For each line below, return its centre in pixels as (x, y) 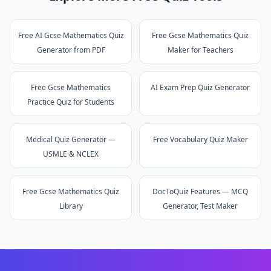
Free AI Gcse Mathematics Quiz (71, 35)
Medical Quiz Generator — (71, 139)
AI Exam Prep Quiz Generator (200, 87)
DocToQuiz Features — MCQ (200, 191)
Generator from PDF (71, 50)
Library (71, 206)
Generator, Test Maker (200, 206)
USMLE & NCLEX (71, 154)
